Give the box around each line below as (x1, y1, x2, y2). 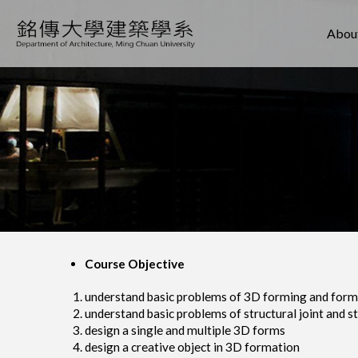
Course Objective (85, 257, 185, 271)
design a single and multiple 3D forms (85, 323, 286, 338)
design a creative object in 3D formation (85, 340, 300, 355)
